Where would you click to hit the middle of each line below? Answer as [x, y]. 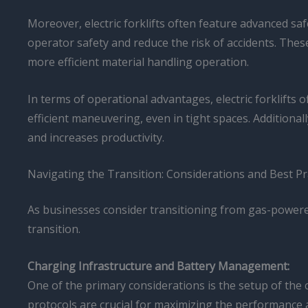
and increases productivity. [96, 137]
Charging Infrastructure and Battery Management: [158, 266]
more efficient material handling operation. [138, 62]
